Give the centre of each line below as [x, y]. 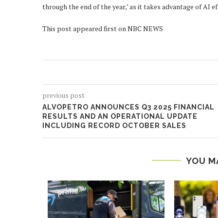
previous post [64, 95]
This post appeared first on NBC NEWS [103, 28]
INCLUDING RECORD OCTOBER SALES [114, 125]
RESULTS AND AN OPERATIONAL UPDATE [120, 116]
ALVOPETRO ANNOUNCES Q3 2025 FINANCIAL [128, 107]
